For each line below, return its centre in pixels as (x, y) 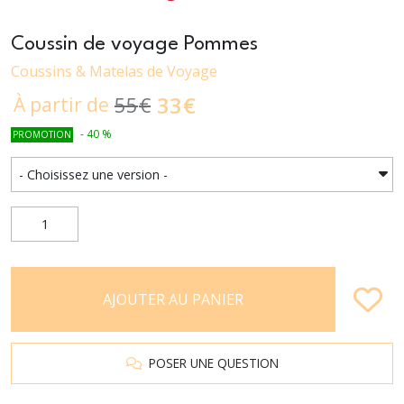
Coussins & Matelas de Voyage (114, 71)
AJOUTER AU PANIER (173, 299)
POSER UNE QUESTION (210, 363)
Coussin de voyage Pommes (134, 44)
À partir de (61, 105)
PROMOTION (42, 134)
